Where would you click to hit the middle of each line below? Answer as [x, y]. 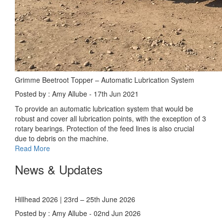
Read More [32, 148]
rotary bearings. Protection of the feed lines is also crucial [105, 128]
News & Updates [59, 169]
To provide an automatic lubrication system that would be [104, 109]
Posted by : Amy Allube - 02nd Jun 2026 [78, 213]
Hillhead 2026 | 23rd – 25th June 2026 [75, 199]
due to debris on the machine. [62, 138]
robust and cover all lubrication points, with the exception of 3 [111, 118]
